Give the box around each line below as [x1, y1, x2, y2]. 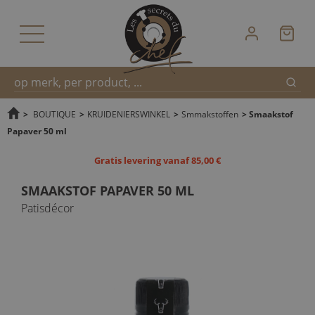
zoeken [13, 150, 43, 162]
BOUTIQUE [33, 108, 76, 120]
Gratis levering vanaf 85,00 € [94, 154, 221, 167]
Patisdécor [21, 200, 74, 216]
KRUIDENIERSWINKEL [87, 108, 170, 120]
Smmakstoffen [181, 108, 238, 120]
